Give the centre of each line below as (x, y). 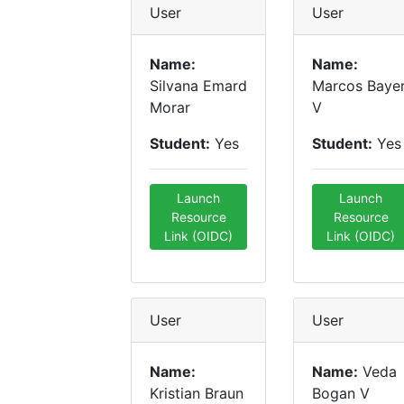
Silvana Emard (198, 86)
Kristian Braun (197, 393)
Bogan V (341, 393)
